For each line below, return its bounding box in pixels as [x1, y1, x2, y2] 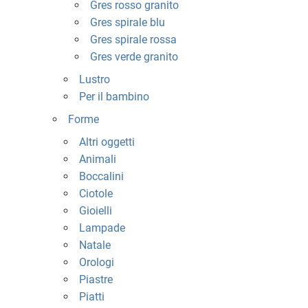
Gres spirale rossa [89, 32, 177, 46]
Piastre [78, 272, 113, 286]
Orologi [78, 255, 114, 269]
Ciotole [78, 186, 113, 200]
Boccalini [78, 169, 124, 183]
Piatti [78, 289, 104, 303]
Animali [78, 152, 116, 166]
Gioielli [78, 203, 112, 217]
